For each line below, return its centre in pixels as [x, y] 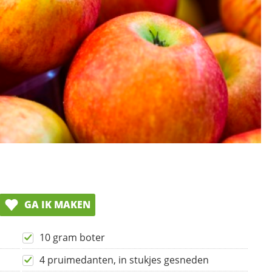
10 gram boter [72, 237]
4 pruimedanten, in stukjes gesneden [124, 260]
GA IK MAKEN [56, 204]
